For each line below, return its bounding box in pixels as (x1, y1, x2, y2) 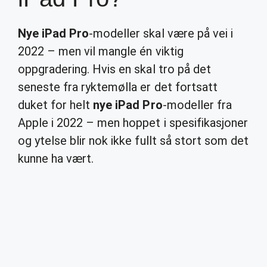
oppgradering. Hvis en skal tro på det (18, 62, 211, 76)
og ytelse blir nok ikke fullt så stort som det (18, 133, 249, 148)
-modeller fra (162, 98, 232, 112)
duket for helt (18, 98, 94, 112)
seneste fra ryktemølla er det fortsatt (18, 80, 218, 94)
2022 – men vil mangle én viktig (18, 44, 184, 58)
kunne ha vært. (18, 151, 94, 166)
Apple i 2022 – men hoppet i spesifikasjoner (18, 116, 248, 130)
